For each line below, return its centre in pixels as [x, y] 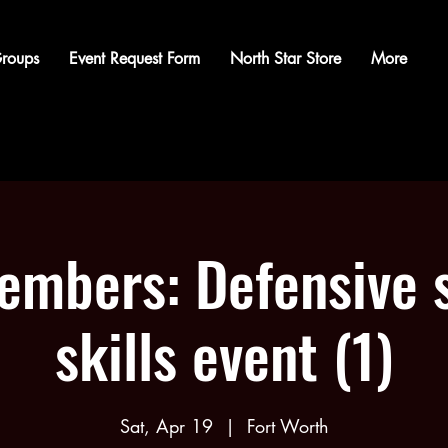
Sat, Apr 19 [166, 426]
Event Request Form [134, 58]
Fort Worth [287, 426]
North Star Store [285, 58]
